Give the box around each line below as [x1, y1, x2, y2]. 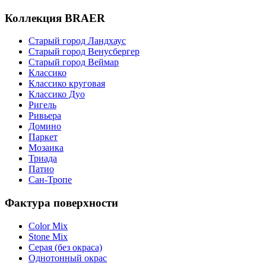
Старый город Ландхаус [28, 36, 126, 46]
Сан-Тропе [28, 175, 72, 185]
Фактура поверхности [5, 197, 118, 210]
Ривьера [28, 110, 61, 121]
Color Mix [28, 220, 68, 231]
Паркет [28, 132, 58, 142]
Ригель [28, 100, 56, 110]
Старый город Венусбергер [28, 46, 140, 57]
